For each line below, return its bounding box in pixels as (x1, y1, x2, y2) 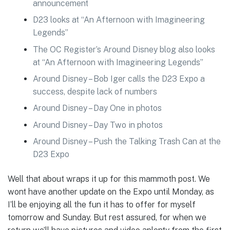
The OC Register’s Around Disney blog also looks (32, 44, 215, 54)
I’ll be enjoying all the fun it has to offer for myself (8, 199, 196, 209)
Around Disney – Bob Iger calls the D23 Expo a (32, 73, 205, 84)
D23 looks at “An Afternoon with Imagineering (32, 15, 205, 25)
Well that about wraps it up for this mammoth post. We (8, 174, 210, 184)
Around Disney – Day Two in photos (32, 120, 163, 130)
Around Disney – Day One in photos (32, 103, 162, 113)
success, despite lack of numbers (32, 86, 157, 97)
